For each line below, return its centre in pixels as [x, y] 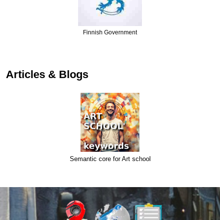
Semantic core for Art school [110, 159]
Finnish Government [110, 33]
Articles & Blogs [47, 75]
